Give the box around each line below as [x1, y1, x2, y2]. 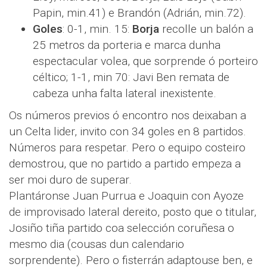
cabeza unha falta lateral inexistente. [33, 86, 216, 101]
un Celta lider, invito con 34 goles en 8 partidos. [9, 125, 246, 139]
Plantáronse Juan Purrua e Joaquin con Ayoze [9, 189, 244, 203]
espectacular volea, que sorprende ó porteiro [33, 54, 258, 69]
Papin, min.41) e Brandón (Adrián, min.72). [33, 6, 246, 20]
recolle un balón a [159, 22, 253, 36]
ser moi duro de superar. [9, 173, 132, 187]
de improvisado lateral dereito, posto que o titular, [9, 205, 256, 219]
